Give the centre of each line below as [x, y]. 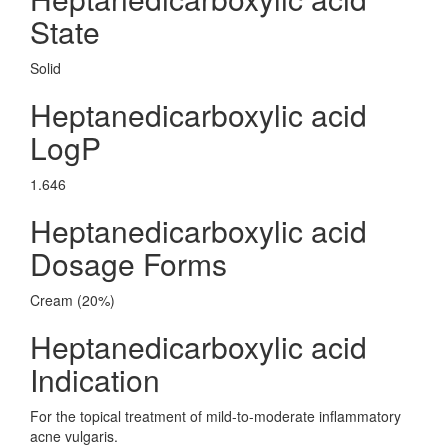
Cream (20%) [72, 300]
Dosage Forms [128, 263]
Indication [95, 379]
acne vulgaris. [74, 436]
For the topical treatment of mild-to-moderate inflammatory [215, 416]
